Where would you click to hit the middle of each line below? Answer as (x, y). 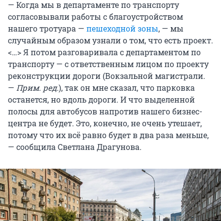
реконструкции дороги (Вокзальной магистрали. (107, 75)
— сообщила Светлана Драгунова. (75, 147)
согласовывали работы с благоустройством (95, 16)
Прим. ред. (37, 87)
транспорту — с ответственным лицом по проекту (108, 64)
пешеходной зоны (122, 28)
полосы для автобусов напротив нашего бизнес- (105, 111)
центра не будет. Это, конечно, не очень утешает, (105, 123)
